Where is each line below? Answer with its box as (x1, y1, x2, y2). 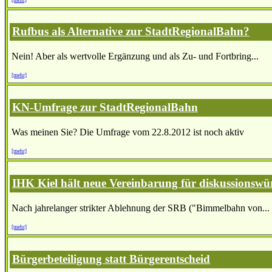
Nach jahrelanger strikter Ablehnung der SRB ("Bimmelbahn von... (12, 202, 270, 213)
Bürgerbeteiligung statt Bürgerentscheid (12, 252, 210, 265)
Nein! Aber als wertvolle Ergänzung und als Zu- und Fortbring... (12, 51, 259, 62)
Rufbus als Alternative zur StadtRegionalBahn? (12, 25, 250, 38)
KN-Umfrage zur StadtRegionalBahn (12, 101, 198, 114)
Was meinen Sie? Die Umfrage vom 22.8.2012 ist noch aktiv (12, 127, 244, 138)
